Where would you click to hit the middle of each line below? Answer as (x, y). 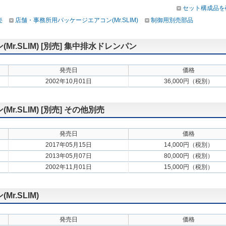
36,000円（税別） (189, 81)
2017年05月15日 (68, 145)
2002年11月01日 (68, 167)
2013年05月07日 (68, 156)
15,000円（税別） (189, 167)
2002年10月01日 (68, 81)
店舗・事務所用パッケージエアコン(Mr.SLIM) (77, 20)
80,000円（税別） (189, 156)
